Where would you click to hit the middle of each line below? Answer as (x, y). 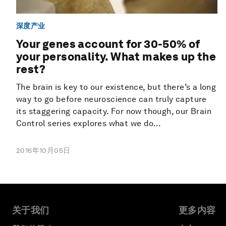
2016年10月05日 (43, 151)
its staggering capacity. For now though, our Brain (114, 111)
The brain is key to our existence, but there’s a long (116, 87)
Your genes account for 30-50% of (108, 44)
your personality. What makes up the (116, 57)
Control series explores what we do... (89, 124)
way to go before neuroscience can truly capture (111, 99)
